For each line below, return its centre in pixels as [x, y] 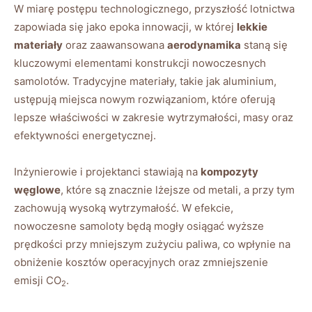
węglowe [37, 190]
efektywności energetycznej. [85, 136]
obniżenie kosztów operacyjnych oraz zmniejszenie [141, 263]
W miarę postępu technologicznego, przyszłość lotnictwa [154, 9]
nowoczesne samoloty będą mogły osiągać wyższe [139, 226]
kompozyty [229, 172]
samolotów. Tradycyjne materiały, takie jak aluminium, [145, 81]
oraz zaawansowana [115, 45]
